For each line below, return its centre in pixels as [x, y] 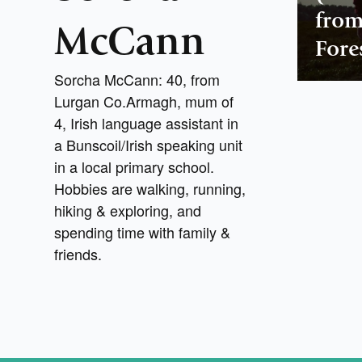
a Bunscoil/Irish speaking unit [149, 144]
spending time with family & [143, 232]
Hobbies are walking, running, [150, 188]
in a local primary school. [135, 166]
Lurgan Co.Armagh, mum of [144, 101]
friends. [78, 253]
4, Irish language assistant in [147, 122]
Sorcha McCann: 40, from [137, 79]
